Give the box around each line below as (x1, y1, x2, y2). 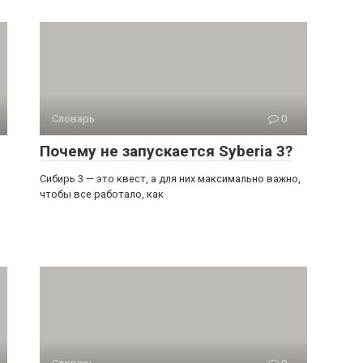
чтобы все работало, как (40, 188, 164, 200)
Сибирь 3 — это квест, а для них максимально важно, (40, 173, 301, 185)
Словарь (52, 113, 95, 125)
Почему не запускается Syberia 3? (40, 142, 293, 160)
